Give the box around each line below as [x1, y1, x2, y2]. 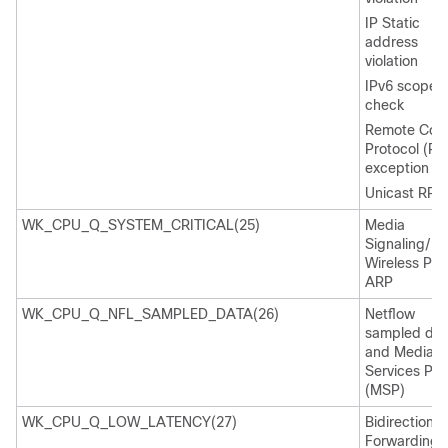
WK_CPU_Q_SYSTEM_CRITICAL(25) [22, 217, 260, 233]
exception [365, 160, 429, 176]
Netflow [365, 306, 415, 322]
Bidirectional [365, 414, 445, 430]
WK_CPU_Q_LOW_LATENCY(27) [22, 414, 237, 430]
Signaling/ [365, 236, 431, 252]
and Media [365, 344, 434, 360]
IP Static [365, 15, 420, 31]
